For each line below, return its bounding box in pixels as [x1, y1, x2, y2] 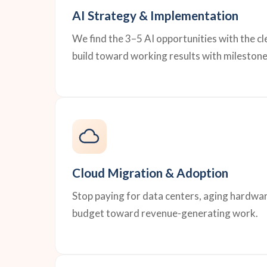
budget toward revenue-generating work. [72, 207, 258, 219]
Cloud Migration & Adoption [72, 166, 228, 180]
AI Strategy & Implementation [72, 8, 238, 23]
